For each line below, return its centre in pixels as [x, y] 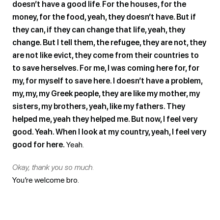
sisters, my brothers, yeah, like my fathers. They [99, 106]
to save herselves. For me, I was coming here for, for [106, 68]
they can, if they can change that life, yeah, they [99, 29]
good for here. [39, 144]
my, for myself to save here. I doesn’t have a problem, [107, 81]
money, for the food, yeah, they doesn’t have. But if [104, 17]
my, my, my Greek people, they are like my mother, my [106, 93]
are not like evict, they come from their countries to [106, 55]
